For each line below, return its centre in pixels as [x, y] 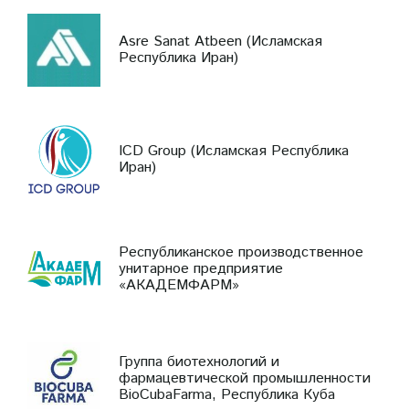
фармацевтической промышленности [245, 378]
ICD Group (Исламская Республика [234, 151]
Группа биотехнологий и [199, 362]
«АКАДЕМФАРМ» [179, 285]
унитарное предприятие [201, 268]
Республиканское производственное [241, 252]
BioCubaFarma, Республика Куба [227, 394]
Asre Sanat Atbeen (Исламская [220, 41]
